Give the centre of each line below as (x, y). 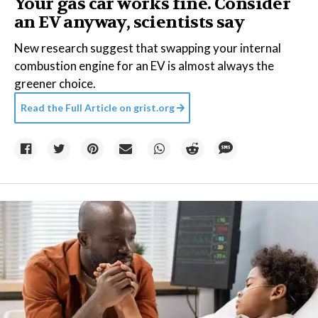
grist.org (154, 108)
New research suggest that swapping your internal (148, 48)
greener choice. (55, 83)
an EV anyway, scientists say (130, 22)
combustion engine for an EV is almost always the (144, 66)
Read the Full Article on (76, 108)
